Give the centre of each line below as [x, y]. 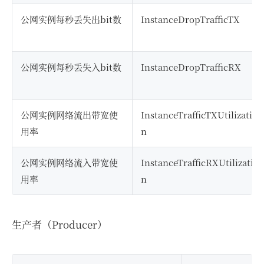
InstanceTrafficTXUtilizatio [199, 114]
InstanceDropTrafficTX [190, 19]
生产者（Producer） [60, 224]
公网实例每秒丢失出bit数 [71, 19]
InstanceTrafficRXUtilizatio [200, 162]
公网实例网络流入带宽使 [69, 162]
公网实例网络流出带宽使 [69, 114]
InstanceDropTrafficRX [191, 67]
